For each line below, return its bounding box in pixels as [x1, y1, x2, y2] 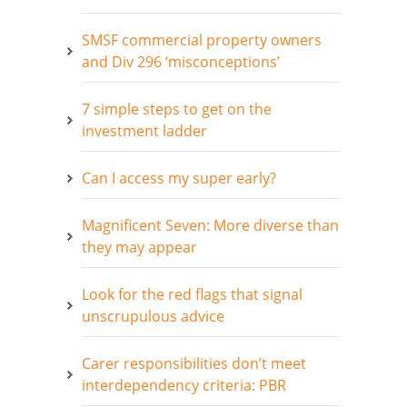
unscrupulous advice [82, 305, 224, 326]
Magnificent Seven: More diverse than [82, 214, 339, 235]
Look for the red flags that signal [82, 283, 303, 304]
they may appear [82, 236, 197, 257]
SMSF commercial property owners [82, 29, 322, 50]
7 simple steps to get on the [82, 98, 272, 119]
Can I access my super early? [82, 167, 276, 188]
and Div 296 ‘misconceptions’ [82, 51, 280, 72]
